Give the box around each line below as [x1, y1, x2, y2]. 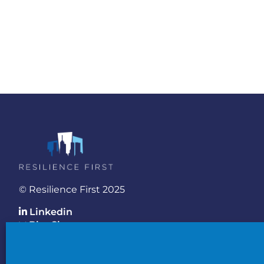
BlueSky [27, 219, 68, 231]
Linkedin [27, 206, 72, 218]
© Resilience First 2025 [19, 184, 125, 196]
